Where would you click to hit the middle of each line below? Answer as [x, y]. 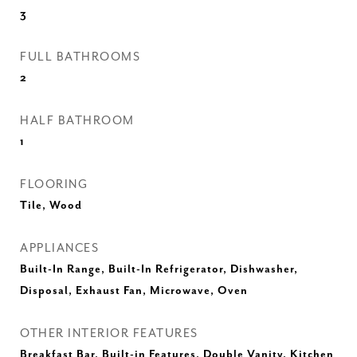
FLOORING [54, 184]
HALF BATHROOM [77, 121]
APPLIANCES [59, 248]
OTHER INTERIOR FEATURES [109, 333]
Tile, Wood [51, 206]
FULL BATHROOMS [80, 57]
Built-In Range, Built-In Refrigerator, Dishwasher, [159, 269]
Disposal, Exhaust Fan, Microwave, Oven [134, 291]
